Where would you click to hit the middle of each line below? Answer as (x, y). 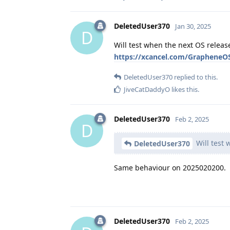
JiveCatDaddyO (147, 89)
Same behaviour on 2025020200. (170, 168)
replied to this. (195, 77)
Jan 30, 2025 (193, 26)
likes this (184, 89)
